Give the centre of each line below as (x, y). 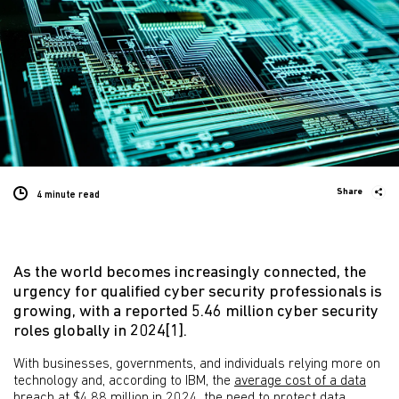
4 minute (56, 195)
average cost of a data (300, 381)
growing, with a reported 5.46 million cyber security (196, 312)
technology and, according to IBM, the (124, 381)
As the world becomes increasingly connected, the (190, 273)
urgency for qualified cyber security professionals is (198, 293)
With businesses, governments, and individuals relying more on (197, 364)
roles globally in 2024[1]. (100, 332)
